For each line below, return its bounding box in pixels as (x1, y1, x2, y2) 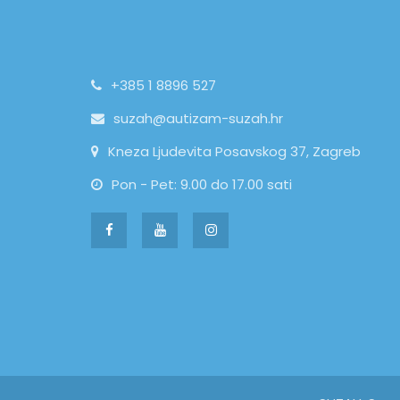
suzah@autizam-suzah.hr (113, 108, 283, 128)
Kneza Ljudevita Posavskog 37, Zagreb (108, 141, 361, 161)
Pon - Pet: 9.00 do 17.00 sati (112, 174, 292, 194)
